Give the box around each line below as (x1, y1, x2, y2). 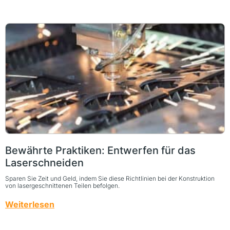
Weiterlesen (5, 199, 54, 209)
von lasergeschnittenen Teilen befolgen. (5, 181, 120, 189)
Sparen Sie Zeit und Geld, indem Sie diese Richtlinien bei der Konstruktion (5, 174, 215, 182)
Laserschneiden (5, 156, 84, 169)
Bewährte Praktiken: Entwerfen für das (5, 144, 196, 157)
